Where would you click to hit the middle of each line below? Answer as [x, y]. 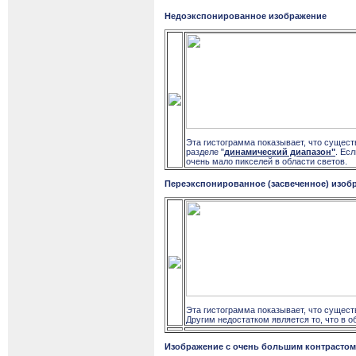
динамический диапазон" [280, 152]
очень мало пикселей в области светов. [267, 162]
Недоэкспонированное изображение [246, 16]
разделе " [205, 152]
